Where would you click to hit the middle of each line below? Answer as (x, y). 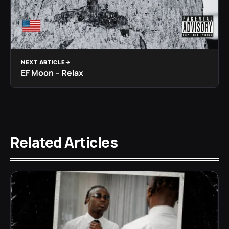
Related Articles (64, 142)
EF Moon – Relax (52, 73)
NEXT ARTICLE (43, 63)
